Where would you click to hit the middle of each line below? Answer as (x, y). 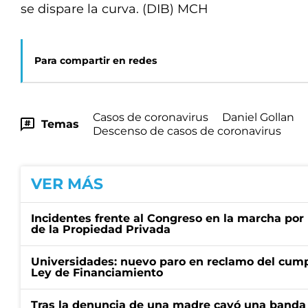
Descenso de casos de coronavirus (187, 131)
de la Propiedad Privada (101, 229)
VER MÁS (67, 184)
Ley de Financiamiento (97, 273)
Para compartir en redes (96, 60)
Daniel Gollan (258, 117)
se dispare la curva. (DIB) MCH (114, 9)
